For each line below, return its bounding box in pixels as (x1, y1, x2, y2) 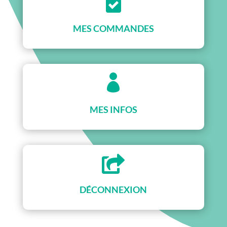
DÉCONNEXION (80, 184, 147, 195)
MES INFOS (89, 104, 137, 115)
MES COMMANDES (72, 23, 154, 34)
